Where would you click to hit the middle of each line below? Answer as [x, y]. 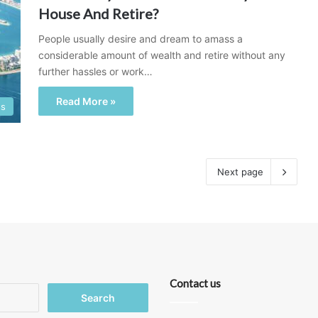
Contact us [195, 283]
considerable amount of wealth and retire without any [162, 55]
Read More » [86, 101]
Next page [240, 172]
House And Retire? [98, 13]
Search [54, 290]
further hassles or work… [95, 71]
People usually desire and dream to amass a [141, 39]
